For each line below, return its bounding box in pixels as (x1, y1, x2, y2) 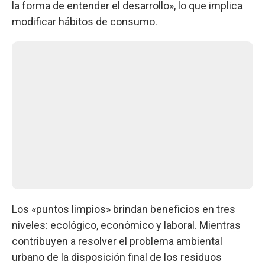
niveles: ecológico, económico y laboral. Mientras (12, 219, 241, 231)
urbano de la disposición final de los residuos (12, 251, 222, 263)
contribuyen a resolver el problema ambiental (12, 235, 222, 247)
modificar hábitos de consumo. (12, 15, 157, 28)
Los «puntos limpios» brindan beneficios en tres (12, 203, 235, 215)
